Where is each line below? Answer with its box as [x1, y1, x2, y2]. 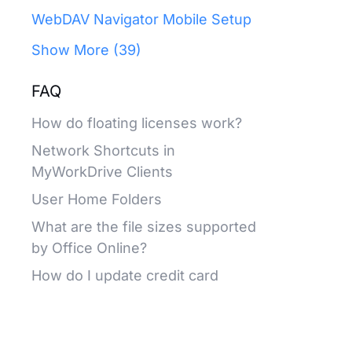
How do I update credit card [31, 267, 218, 284]
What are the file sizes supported [31, 218, 256, 235]
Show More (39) [31, 42, 141, 58]
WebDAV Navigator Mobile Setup [31, 11, 251, 27]
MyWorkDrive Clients [31, 163, 173, 180]
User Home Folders [31, 191, 162, 207]
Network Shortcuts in [31, 142, 175, 159]
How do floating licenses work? [31, 115, 242, 131]
